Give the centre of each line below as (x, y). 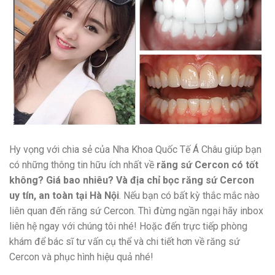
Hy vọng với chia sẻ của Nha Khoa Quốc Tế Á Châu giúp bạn (135, 150)
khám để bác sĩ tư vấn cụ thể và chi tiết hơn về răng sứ (125, 242)
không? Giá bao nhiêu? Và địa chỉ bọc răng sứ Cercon (132, 180)
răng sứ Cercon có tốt (207, 165)
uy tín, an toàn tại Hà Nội (64, 196)
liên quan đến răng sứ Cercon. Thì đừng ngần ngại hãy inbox (136, 211)
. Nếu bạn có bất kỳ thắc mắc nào (189, 196)
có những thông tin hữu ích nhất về (83, 165)
